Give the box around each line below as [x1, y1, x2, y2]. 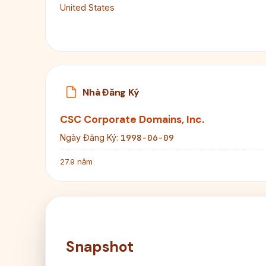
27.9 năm [60, 157, 93, 167]
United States [60, 2, 115, 13]
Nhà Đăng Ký [83, 85, 140, 99]
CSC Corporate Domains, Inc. [60, 113, 204, 126]
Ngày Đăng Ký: [60, 132, 118, 143]
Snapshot [66, 237, 134, 257]
